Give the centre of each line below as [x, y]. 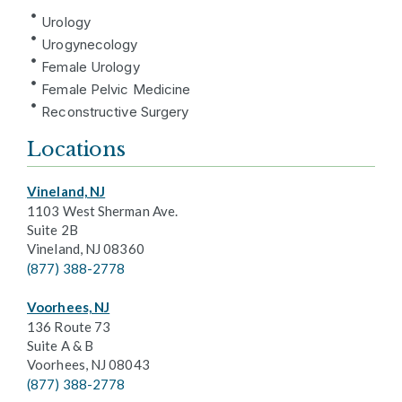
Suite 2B [52, 229]
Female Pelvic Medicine [116, 89]
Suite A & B [61, 345]
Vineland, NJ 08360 [86, 248]
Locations [77, 149]
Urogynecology [90, 44]
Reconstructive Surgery [115, 111]
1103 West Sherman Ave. [103, 210]
